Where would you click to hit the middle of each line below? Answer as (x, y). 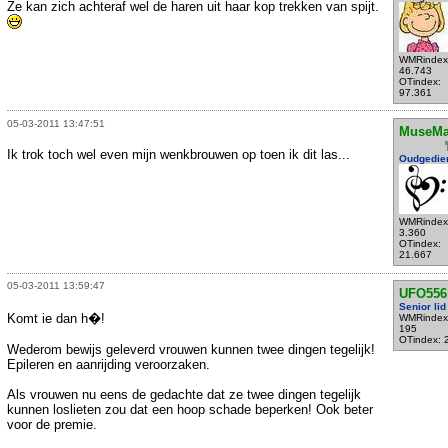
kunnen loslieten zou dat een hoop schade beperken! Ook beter (190, 410)
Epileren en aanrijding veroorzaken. (108, 365)
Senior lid (422, 307)
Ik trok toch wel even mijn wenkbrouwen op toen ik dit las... (178, 154)
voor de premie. (52, 425)
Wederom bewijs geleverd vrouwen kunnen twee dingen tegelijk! (191, 350)
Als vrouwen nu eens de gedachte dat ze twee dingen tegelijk (184, 395)
